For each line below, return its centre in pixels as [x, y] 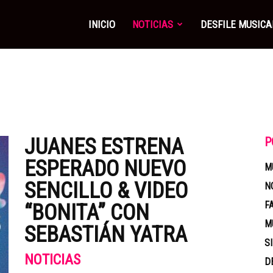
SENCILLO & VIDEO [106, 191]
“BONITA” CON [87, 213]
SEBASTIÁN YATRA [106, 235]
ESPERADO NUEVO [105, 169]
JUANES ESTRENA [104, 147]
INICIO [102, 24]
